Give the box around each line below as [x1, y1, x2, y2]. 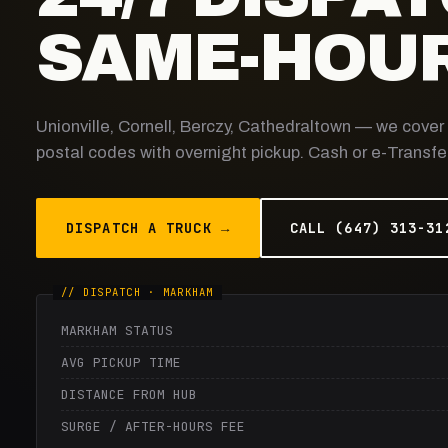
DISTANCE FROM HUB [61, 386, 197, 403]
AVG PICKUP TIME [61, 354, 181, 371]
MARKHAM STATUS [61, 322, 173, 339]
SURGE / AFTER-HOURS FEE [61, 418, 245, 435]
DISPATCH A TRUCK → [66, 219, 230, 237]
